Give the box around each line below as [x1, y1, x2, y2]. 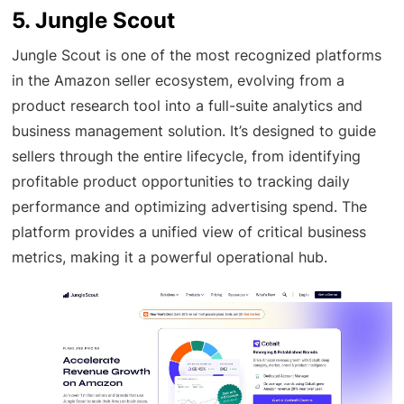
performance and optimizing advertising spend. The [12, 197, 368, 216]
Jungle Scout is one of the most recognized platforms [12, 46, 382, 65]
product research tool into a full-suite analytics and [12, 96, 363, 115]
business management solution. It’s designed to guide [12, 122, 377, 141]
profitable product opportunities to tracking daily [12, 172, 351, 191]
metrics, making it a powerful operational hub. [12, 248, 328, 267]
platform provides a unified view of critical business [12, 223, 367, 242]
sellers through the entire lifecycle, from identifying [12, 147, 362, 166]
